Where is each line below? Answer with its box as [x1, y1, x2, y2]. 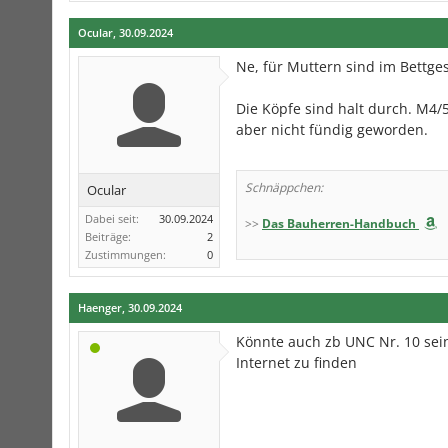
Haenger [78, 300, 122, 315]
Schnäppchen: [245, 179, 323, 196]
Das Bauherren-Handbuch [262, 215, 416, 232]
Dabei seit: [85, 211, 139, 226]
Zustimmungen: [85, 247, 166, 262]
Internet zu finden [236, 353, 357, 372]
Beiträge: [85, 229, 131, 244]
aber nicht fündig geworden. [236, 120, 428, 139]
